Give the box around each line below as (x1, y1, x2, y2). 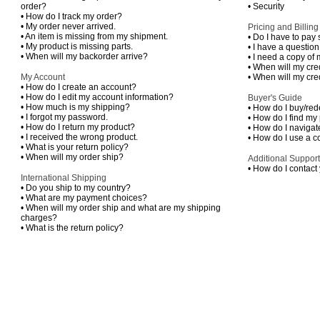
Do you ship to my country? (25, 183, 131, 193)
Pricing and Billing (247, 22, 319, 32)
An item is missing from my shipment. (24, 31, 168, 41)
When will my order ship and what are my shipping (25, 203, 221, 213)
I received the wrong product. (25, 132, 138, 142)
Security (252, 1, 284, 11)
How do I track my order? (25, 11, 122, 21)
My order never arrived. (25, 21, 116, 31)
